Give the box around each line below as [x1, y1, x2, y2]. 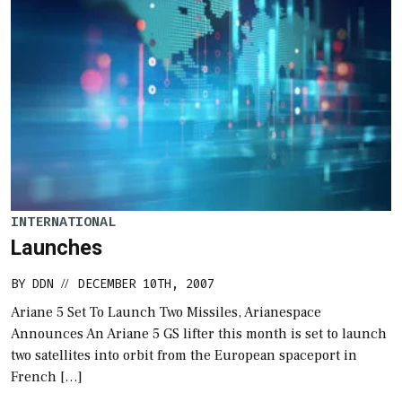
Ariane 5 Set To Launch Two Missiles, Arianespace [11, 303, 321, 322]
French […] [11, 368, 83, 387]
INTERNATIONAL [11, 212, 116, 231]
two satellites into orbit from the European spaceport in [11, 346, 357, 365]
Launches [11, 235, 102, 261]
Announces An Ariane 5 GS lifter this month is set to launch [11, 325, 387, 344]
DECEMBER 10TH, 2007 [78, 275, 214, 293]
